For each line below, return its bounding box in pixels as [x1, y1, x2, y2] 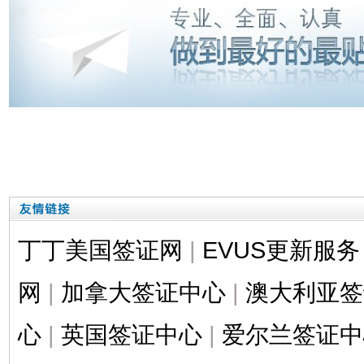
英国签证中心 [60, 320, 202, 348]
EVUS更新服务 [201, 236, 360, 263]
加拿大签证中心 [60, 278, 226, 305]
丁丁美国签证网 [17, 236, 183, 263]
